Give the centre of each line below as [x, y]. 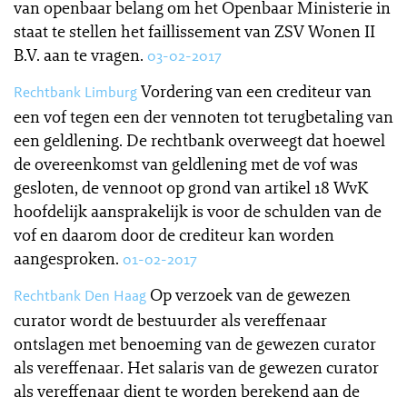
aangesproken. [66, 258]
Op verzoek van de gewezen [250, 294]
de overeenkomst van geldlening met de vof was [186, 164]
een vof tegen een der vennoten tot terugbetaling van [203, 116]
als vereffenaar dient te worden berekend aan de [187, 391]
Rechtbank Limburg [75, 92]
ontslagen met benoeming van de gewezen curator [195, 343]
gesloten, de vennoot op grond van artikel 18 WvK [190, 187]
